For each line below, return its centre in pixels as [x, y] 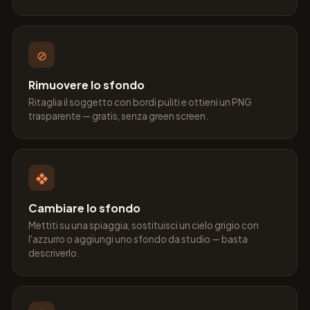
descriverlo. [54, 253]
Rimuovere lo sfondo [86, 85]
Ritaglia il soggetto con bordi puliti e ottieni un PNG [140, 102]
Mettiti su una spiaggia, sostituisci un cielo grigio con [144, 225]
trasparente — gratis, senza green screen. [118, 116]
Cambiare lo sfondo [84, 208]
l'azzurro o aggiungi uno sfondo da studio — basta [138, 239]
